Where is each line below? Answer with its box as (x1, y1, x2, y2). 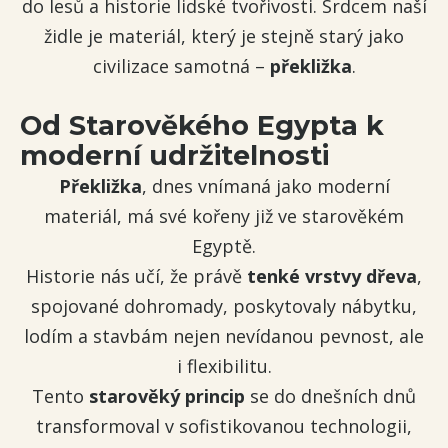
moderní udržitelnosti (20, 139, 329, 172)
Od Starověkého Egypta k (20, 109, 384, 142)
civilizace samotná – (92, 54, 270, 78)
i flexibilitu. (176, 354, 272, 378)
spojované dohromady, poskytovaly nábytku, (31, 294, 417, 318)
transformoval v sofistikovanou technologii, (36, 414, 412, 438)
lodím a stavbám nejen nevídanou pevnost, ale (24, 324, 424, 348)
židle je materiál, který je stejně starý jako (44, 24, 404, 48)
